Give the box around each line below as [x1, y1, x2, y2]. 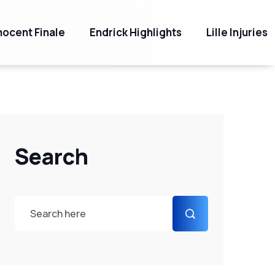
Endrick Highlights [90, 25, 182, 39]
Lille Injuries [206, 25, 268, 39]
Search [14, 142, 88, 171]
